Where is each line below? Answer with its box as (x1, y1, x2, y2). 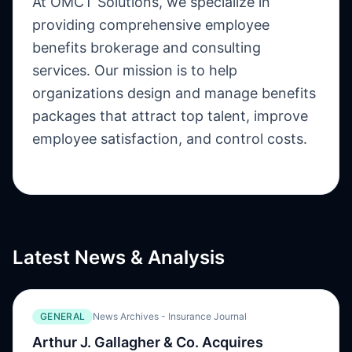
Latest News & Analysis (13, 246, 225, 269)
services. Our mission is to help (32, 62, 237, 79)
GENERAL (40, 310, 86, 322)
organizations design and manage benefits (32, 85, 316, 101)
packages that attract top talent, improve (32, 108, 308, 124)
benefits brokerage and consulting (32, 39, 261, 56)
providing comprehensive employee (32, 16, 269, 33)
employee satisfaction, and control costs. (32, 130, 307, 147)
